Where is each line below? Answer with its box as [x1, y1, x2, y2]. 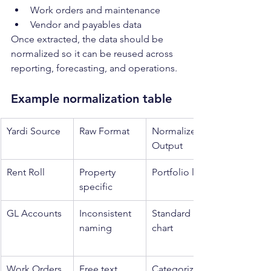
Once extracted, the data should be [11, 33, 166, 45]
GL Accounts [7, 207, 62, 220]
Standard [152, 207, 193, 220]
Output [152, 140, 183, 152]
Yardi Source [7, 125, 60, 137]
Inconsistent [79, 207, 134, 220]
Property [79, 166, 118, 178]
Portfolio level [152, 166, 212, 178]
